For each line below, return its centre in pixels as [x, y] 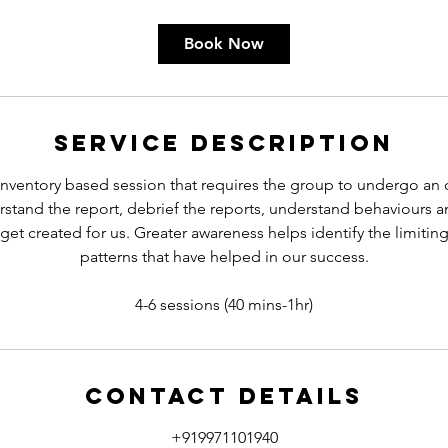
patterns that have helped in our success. [224, 256]
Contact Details [224, 396]
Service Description [224, 143]
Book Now [224, 43]
